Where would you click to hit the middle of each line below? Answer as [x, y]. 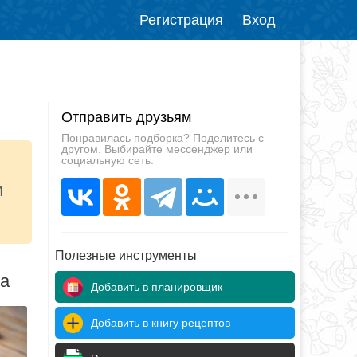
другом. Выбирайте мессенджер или [157, 149]
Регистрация [181, 20]
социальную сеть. [107, 160]
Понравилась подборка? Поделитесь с [162, 138]
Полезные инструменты [126, 255]
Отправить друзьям [126, 117]
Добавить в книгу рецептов [161, 323]
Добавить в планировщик [157, 287]
